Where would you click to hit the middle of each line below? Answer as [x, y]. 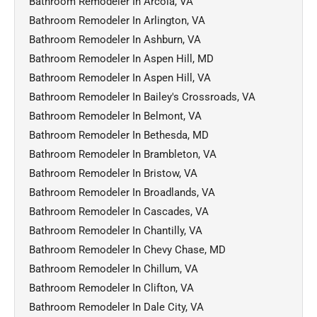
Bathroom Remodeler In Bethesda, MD [119, 135]
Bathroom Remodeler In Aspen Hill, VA [120, 77]
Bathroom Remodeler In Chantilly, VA [116, 230]
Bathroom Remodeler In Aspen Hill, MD [121, 58]
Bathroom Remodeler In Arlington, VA [117, 20]
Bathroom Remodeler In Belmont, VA [115, 116]
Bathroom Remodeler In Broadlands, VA [122, 192]
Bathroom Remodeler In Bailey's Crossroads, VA [142, 97]
